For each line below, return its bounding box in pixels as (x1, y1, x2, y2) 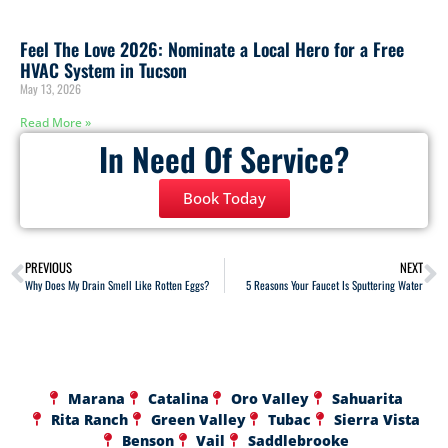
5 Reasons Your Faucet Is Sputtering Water (246, 276, 423, 293)
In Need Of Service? (99, 134, 349, 182)
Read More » (20, 113, 91, 131)
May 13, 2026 (20, 79, 81, 97)
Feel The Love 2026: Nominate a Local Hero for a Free (20, 35, 404, 62)
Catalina (147, 388, 209, 408)
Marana (68, 388, 125, 408)
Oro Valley (231, 388, 309, 408)
